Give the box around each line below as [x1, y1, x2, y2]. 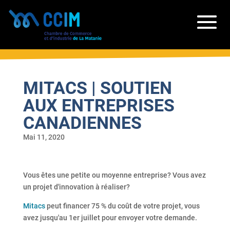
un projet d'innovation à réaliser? [23, 183, 130, 191]
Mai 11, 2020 [23, 133, 65, 141]
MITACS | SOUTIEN [23, 78, 172, 98]
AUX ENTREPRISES [23, 95, 175, 116]
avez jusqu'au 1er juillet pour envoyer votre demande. [23, 214, 197, 222]
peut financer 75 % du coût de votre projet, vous [45, 202, 200, 210]
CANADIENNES [23, 112, 142, 133]
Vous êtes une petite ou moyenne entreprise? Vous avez [23, 171, 206, 179]
